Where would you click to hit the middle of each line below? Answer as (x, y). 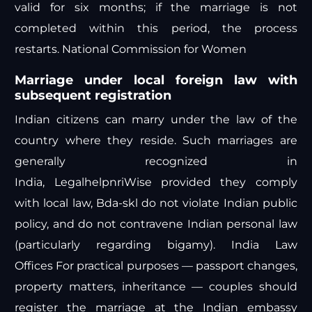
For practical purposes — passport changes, (175, 266)
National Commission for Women (155, 49)
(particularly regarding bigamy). (123, 245)
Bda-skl (117, 203)
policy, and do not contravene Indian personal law (156, 224)
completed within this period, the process (156, 29)
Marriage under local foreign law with (156, 80)
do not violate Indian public (217, 203)
